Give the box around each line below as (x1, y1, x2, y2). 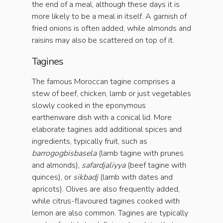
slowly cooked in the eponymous (32, 100, 146, 111)
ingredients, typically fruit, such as (32, 136, 147, 147)
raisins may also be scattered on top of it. (32, 35, 174, 46)
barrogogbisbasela (32, 148, 97, 159)
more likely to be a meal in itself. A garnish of (32, 11, 187, 22)
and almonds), (32, 160, 82, 171)
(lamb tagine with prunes (97, 148, 184, 159)
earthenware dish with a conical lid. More (32, 112, 172, 123)
